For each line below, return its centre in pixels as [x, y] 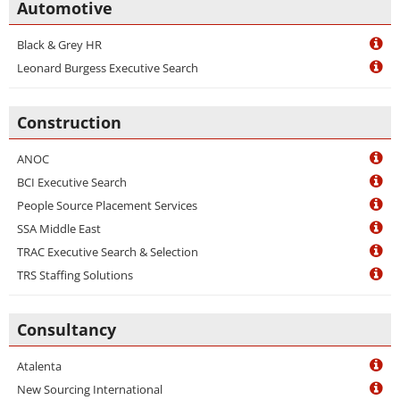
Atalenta [39, 366]
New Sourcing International [90, 389]
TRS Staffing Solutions [75, 275]
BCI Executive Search [72, 182]
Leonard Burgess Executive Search [108, 68]
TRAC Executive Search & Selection [108, 252]
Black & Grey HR [59, 45]
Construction [69, 122]
